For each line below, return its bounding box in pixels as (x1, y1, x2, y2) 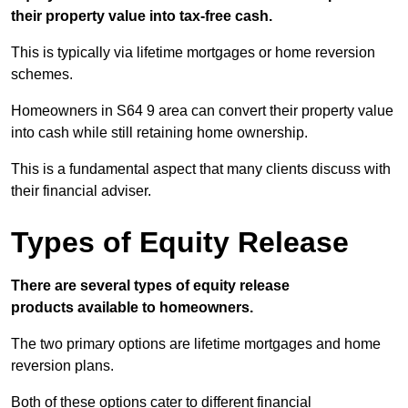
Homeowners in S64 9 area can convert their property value (11, 103, 393, 119)
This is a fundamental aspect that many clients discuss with (11, 161, 391, 178)
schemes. (11, 66, 73, 83)
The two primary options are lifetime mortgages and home (11, 336, 381, 352)
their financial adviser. (11, 183, 151, 199)
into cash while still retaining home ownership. (11, 125, 308, 141)
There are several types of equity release (11, 278, 290, 294)
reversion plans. (11, 358, 114, 374)
